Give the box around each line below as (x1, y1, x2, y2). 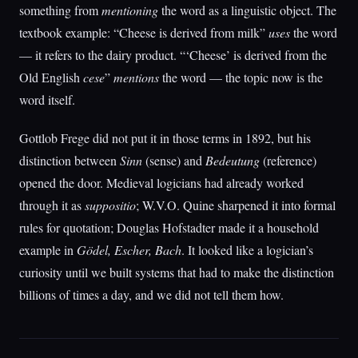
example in (19, 241, 77, 258)
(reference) (260, 152, 316, 169)
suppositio (85, 197, 136, 213)
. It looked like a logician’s (181, 241, 313, 258)
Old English (19, 69, 83, 86)
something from (19, 2, 101, 18)
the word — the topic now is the (159, 69, 323, 86)
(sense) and (142, 152, 205, 169)
